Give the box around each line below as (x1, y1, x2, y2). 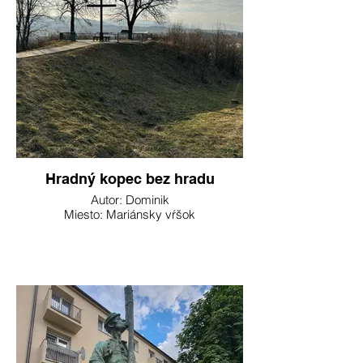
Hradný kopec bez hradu (45, 170, 215, 187)
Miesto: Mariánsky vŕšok (64, 207, 195, 222)
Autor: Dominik (90, 192, 169, 207)
